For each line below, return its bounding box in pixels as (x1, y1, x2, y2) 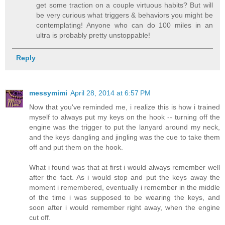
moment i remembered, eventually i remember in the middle (29, 183, 220, 192)
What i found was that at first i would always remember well (29, 163, 220, 172)
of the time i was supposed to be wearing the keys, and (29, 193, 220, 202)
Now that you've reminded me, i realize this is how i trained (29, 103, 220, 111)
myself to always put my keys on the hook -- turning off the (29, 113, 220, 122)
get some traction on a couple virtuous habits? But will (36, 1, 213, 10)
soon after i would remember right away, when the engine (29, 203, 220, 212)
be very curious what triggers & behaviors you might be (36, 11, 213, 20)
